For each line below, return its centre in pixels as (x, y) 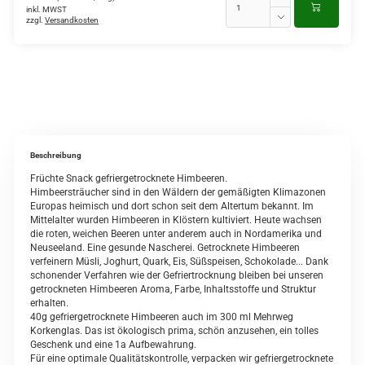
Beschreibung (56, 155)
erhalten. (49, 303)
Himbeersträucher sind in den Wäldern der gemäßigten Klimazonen (178, 192)
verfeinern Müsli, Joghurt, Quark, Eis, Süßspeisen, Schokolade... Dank (179, 262)
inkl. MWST (46, 9)
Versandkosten (72, 20)
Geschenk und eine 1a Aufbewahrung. (113, 345)
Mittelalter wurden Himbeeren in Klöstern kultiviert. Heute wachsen (176, 220)
